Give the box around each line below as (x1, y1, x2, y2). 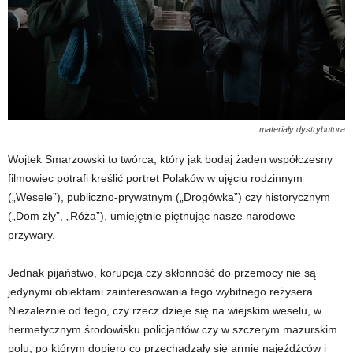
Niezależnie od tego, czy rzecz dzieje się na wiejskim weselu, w (8, 304, 321, 317)
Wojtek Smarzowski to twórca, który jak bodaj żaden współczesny (8, 153, 333, 165)
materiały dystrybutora (259, 124, 345, 134)
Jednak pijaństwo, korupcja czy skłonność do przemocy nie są (8, 266, 316, 279)
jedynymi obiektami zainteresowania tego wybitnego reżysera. (8, 285, 316, 298)
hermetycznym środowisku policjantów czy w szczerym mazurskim (8, 323, 337, 336)
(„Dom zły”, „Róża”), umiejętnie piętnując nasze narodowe (8, 210, 295, 222)
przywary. (8, 229, 55, 241)
